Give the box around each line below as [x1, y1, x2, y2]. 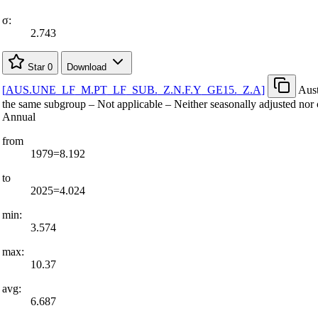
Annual [1, 110, 35, 123]
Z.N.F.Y [163, 83, 202, 96]
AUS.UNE [5, 83, 56, 96]
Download [66, 61, 109, 72]
